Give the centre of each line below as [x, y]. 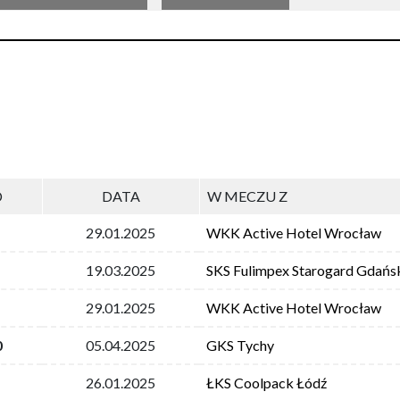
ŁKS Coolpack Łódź [267, 382]
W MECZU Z [247, 196]
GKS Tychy [240, 345]
